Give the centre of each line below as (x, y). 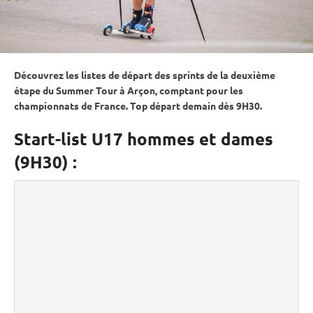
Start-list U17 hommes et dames (144, 138)
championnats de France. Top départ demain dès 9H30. (138, 105)
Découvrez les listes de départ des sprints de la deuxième (145, 74)
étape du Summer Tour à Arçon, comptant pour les (129, 90)
